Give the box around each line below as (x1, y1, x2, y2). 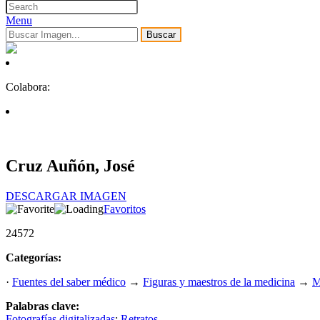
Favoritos (104, 203, 146, 216)
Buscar (146, 29, 176, 41)
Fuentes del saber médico (12, 276, 126, 289)
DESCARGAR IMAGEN (6, 190, 126, 203)
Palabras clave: (6, 300, 79, 313)
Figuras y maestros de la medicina (143, 276, 295, 289)
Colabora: (6, 81, 50, 94)
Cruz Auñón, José (6, 156, 135, 176)
